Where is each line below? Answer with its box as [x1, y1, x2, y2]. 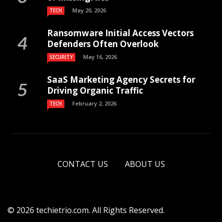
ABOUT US [124, 158, 165, 169]
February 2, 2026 [72, 99, 116, 107]
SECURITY [50, 53, 73, 60]
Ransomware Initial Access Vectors [47, 27, 194, 39]
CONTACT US [57, 158, 108, 169]
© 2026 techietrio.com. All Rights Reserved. [7, 204, 165, 216]
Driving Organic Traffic [47, 84, 143, 96]
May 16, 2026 [83, 53, 117, 60]
